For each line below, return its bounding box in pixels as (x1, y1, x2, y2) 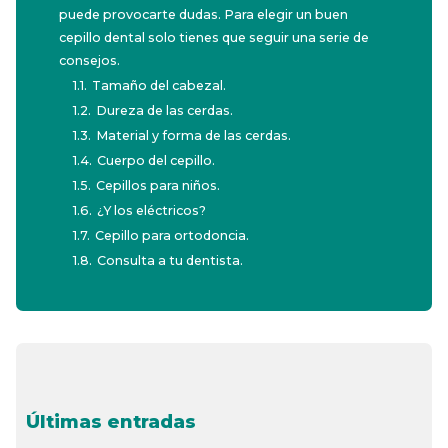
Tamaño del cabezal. (92, 77, 227, 93)
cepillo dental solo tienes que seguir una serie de (59, 29, 370, 45)
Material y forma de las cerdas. (96, 127, 292, 143)
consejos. (59, 52, 121, 68)
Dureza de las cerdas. (96, 102, 234, 118)
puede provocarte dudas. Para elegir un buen (59, 6, 349, 22)
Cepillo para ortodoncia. (95, 227, 250, 243)
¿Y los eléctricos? (97, 202, 207, 218)
